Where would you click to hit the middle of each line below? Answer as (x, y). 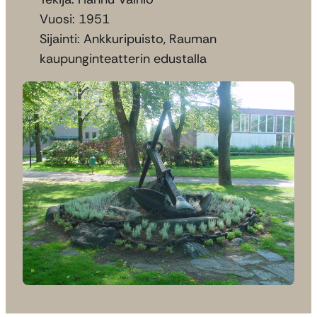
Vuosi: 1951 (75, 19)
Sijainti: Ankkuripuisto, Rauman (128, 39)
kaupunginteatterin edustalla (123, 58)
